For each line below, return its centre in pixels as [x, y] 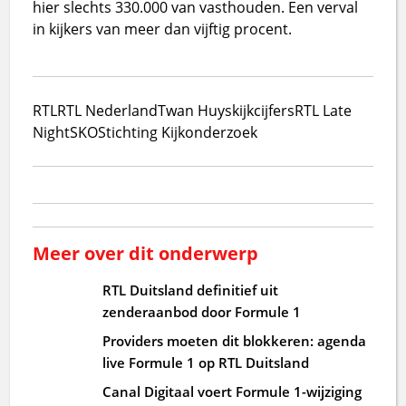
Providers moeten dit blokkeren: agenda [235, 340]
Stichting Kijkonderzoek [178, 132]
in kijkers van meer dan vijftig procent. [163, 29]
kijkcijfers [264, 110]
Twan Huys [195, 110]
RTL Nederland [108, 110]
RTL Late [324, 110]
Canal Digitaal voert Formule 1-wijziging [232, 391]
